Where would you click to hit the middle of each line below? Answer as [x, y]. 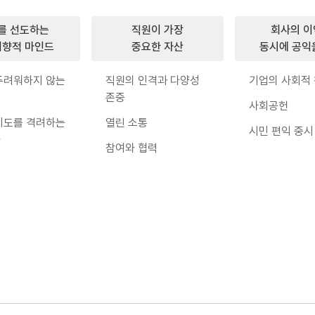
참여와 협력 [131, 148]
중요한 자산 [157, 47]
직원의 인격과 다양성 [152, 81]
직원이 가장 [157, 30]
